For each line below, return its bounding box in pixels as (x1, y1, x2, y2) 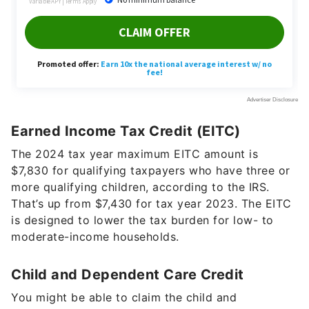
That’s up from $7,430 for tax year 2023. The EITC (11, 197, 292, 211)
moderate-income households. (11, 230, 179, 244)
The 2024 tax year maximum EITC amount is (11, 147, 258, 161)
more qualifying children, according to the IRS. (11, 180, 270, 195)
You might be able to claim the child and (11, 290, 237, 305)
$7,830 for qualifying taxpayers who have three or (11, 163, 290, 178)
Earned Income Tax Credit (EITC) (11, 123, 241, 140)
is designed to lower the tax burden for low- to (11, 213, 274, 228)
